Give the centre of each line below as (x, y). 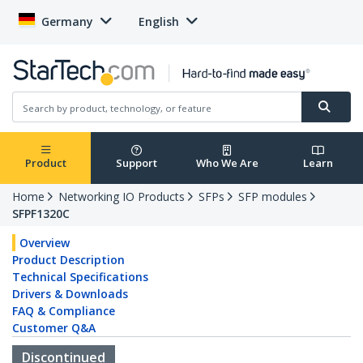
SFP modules (273, 197)
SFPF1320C (41, 214)
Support (136, 163)
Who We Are (227, 163)
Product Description (68, 260)
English (159, 21)
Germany (67, 21)
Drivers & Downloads (70, 294)
